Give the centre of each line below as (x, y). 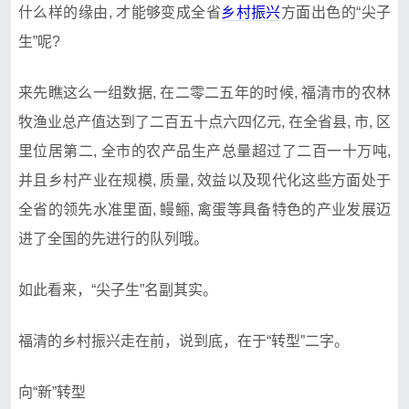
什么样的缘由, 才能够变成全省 (120, 12)
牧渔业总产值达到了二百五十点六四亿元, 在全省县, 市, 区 (204, 121)
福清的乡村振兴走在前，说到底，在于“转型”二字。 (184, 341)
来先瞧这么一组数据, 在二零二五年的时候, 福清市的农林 (204, 92)
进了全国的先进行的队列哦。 (113, 238)
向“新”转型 (52, 392)
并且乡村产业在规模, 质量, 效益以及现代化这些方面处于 (204, 180)
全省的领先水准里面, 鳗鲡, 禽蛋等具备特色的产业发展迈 (204, 209)
